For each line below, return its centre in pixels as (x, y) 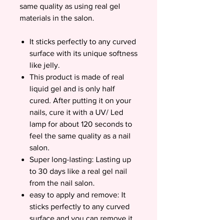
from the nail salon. (62, 183)
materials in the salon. (58, 18)
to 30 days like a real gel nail (78, 171)
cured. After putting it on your (80, 101)
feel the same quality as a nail (80, 136)
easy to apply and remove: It (78, 195)
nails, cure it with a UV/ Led (76, 112)
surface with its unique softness (83, 54)
